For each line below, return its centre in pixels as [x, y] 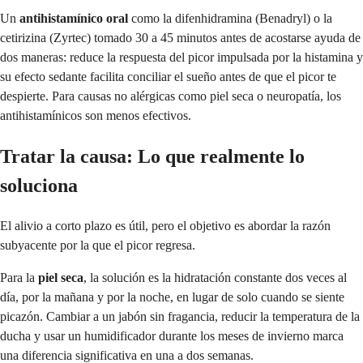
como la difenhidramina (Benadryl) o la [230, 19]
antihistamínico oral [74, 19]
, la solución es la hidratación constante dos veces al [215, 277]
